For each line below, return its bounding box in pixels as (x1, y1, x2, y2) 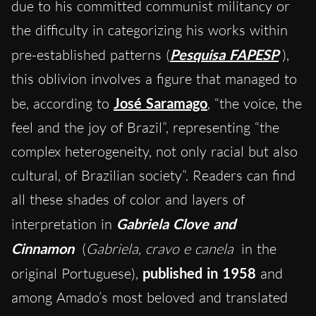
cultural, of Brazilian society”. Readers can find (11, 166, 296, 185)
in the (237, 240, 276, 258)
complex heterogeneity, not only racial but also (11, 142, 298, 161)
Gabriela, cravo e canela (86, 240, 233, 258)
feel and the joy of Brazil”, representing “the (11, 119, 279, 137)
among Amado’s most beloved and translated (11, 288, 288, 307)
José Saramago (114, 95, 207, 112)
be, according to (11, 95, 114, 113)
